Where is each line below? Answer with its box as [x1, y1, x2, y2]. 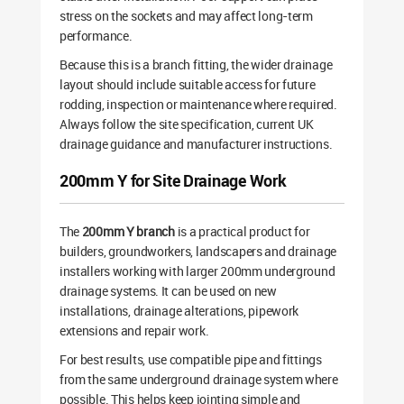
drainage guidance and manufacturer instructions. [59, 135, 333, 153]
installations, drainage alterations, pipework [59, 302, 299, 320]
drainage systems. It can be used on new [59, 282, 277, 300]
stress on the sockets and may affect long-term [59, 7, 313, 25]
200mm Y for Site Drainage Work [59, 170, 287, 192]
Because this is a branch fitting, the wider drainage [59, 56, 333, 74]
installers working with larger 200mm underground [59, 262, 335, 280]
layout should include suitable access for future [59, 76, 316, 94]
